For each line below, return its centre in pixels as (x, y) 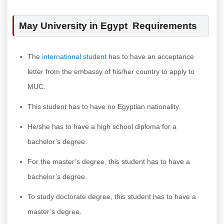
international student (74, 57)
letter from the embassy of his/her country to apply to (111, 72)
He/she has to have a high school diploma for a (102, 127)
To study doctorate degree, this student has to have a (112, 197)
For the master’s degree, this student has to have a (109, 162)
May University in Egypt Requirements (108, 26)
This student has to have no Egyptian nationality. (104, 107)
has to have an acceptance (150, 57)
